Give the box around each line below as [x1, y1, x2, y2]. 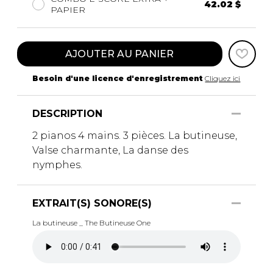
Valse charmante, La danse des [32, 144, 188, 156]
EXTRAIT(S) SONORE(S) [32, 197, 152, 209]
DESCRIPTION [32, 107, 102, 119]
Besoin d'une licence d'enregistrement [32, 73, 204, 83]
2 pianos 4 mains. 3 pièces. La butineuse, [32, 129, 237, 141]
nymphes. [32, 158, 82, 171]
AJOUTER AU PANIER [65, 48, 174, 60]
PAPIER [51, 4, 85, 15]
